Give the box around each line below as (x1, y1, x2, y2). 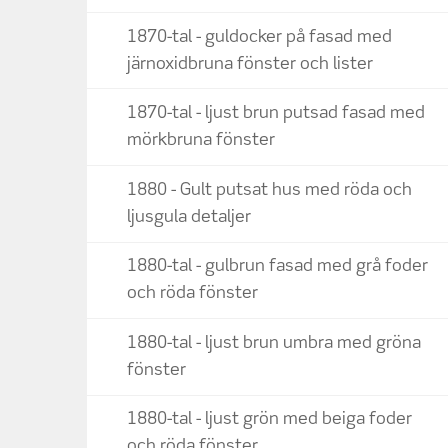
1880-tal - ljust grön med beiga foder (127, 411, 412, 429)
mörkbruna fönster (127, 132, 275, 150)
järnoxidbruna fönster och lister (127, 55, 373, 73)
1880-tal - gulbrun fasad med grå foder (127, 258, 428, 276)
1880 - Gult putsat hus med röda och (127, 181, 412, 199)
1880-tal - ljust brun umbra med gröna (127, 334, 421, 352)
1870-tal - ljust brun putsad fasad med (127, 105, 425, 123)
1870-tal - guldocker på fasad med (127, 28, 392, 46)
